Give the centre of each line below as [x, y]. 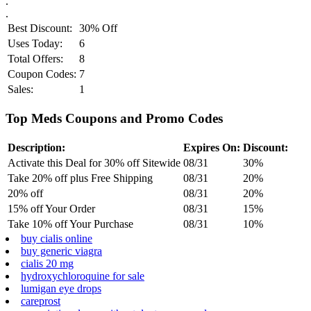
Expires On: [212, 147]
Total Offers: [35, 59]
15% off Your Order [51, 208]
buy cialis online [57, 238]
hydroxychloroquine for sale [83, 276]
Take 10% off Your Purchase [70, 224]
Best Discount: [40, 28]
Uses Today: [35, 44]
